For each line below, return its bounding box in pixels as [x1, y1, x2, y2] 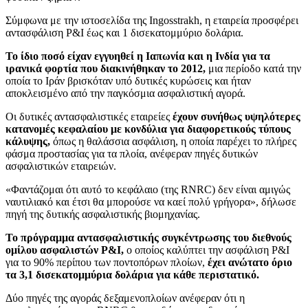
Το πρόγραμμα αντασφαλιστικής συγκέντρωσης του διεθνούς [5, 232, 291, 244]
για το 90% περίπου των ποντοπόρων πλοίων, [5, 256, 205, 269]
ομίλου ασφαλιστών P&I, [5, 244, 124, 256]
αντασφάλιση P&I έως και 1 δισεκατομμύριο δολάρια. [5, 27, 243, 39]
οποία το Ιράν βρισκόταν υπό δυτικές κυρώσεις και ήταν [5, 75, 251, 87]
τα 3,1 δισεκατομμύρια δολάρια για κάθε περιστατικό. [5, 269, 259, 281]
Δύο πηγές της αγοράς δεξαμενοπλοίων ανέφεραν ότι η [5, 292, 245, 305]
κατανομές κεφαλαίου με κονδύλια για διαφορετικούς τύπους [5, 123, 291, 135]
